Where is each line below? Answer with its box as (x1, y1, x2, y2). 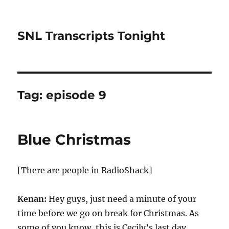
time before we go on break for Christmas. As (17, 208, 199, 218)
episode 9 (46, 88, 107, 102)
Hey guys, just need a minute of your (49, 194, 197, 204)
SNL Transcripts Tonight (17, 29, 166, 43)
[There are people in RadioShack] (17, 165, 153, 175)
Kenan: (17, 194, 49, 204)
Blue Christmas (17, 131, 131, 148)
